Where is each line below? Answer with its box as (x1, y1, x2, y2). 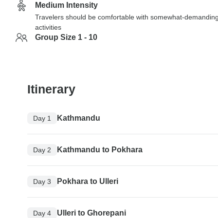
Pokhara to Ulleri (57, 177, 118, 185)
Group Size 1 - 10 (35, 33, 97, 41)
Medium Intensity (35, 1, 98, 9)
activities (35, 23, 61, 31)
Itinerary (27, 82, 75, 96)
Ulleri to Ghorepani (57, 209, 126, 217)
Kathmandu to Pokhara (57, 145, 143, 154)
